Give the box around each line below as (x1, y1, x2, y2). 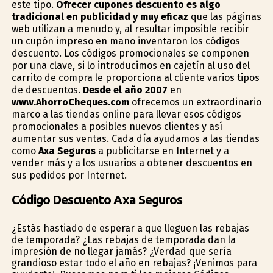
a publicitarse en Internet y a (95, 145, 229, 157)
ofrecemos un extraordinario (129, 96, 261, 108)
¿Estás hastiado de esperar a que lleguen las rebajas (11, 222, 249, 234)
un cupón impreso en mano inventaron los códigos (11, 35, 240, 47)
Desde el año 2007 (82, 84, 168, 96)
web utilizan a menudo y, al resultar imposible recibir (11, 23, 249, 35)
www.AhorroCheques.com (11, 96, 129, 108)
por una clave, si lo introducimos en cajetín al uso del (11, 60, 250, 71)
